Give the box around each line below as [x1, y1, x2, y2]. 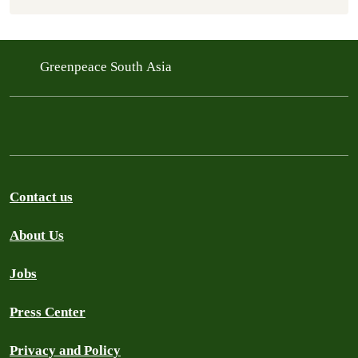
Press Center [10, 304, 86, 320]
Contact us [10, 189, 73, 205]
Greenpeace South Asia [40, 58, 175, 74]
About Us [10, 228, 64, 243]
